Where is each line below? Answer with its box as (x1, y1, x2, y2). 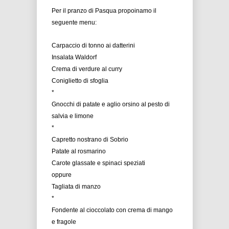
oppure (52, 171, 72, 178)
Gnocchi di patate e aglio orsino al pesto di (52, 101, 170, 108)
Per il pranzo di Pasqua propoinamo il (52, 7, 156, 14)
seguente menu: (52, 19, 97, 26)
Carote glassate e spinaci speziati (52, 159, 145, 167)
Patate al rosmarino (52, 148, 106, 155)
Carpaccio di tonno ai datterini (52, 42, 135, 49)
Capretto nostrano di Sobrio (52, 136, 128, 143)
